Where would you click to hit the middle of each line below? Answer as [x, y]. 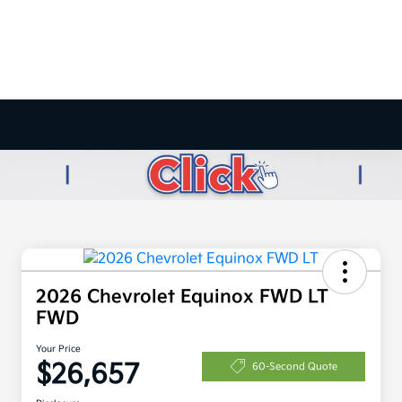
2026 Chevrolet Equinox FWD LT [182, 297]
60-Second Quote [294, 366]
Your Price [58, 350]
